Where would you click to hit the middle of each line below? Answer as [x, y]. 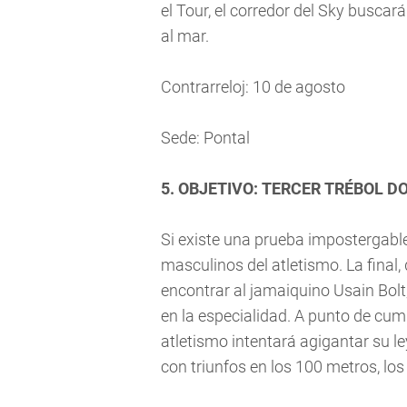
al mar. [185, 35]
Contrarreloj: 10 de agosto [253, 86]
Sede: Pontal [205, 137]
